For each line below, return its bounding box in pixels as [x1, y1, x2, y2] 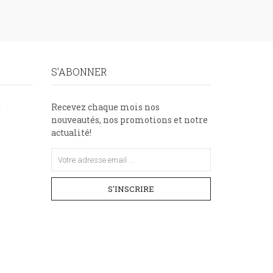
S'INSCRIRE [107, 183, 154, 194]
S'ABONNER [51, 65, 107, 78]
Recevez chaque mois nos [51, 101, 160, 113]
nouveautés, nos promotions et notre [51, 114, 208, 126]
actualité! [51, 127, 91, 138]
